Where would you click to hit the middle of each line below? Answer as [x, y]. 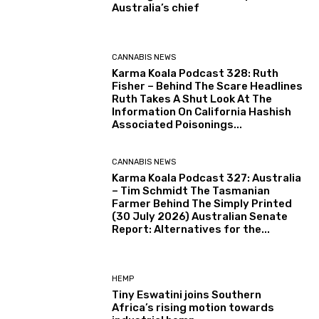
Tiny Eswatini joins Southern [187, 295]
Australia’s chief [156, 8]
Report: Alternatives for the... [191, 229]
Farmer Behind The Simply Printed [202, 203]
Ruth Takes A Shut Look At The [192, 99]
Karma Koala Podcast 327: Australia [207, 178]
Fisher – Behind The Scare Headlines [208, 87]
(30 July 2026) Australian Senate [200, 216]
